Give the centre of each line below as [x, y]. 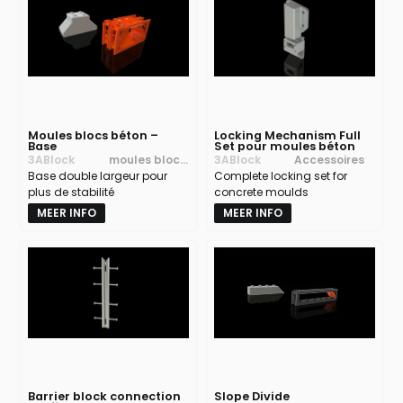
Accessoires [330, 159]
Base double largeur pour [98, 175]
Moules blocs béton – [94, 135]
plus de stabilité [72, 192]
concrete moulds [261, 192]
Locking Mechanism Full [287, 135]
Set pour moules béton [284, 146]
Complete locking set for [280, 175]
